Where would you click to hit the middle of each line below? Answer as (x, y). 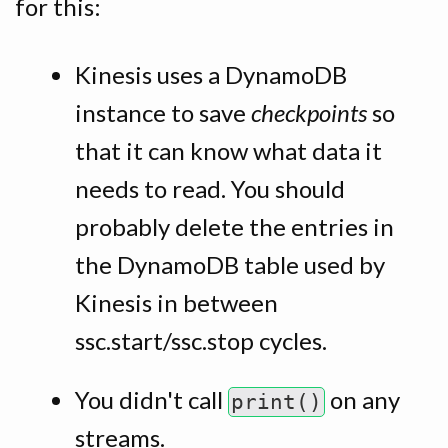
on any (362, 400)
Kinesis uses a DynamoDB (211, 74)
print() (276, 402)
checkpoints (309, 112)
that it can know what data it (228, 150)
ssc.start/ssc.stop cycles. (201, 340)
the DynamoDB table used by (230, 264)
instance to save (163, 112)
